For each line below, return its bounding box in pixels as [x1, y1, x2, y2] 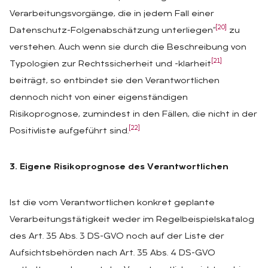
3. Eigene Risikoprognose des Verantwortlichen [10, 162, 229, 172]
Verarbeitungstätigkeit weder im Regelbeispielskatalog [10, 215, 254, 224]
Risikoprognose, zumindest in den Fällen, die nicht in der [10, 109, 257, 119]
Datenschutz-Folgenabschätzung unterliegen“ [10, 26, 215, 35]
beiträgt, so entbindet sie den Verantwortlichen [10, 76, 220, 86]
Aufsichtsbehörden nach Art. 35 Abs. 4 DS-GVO [10, 248, 215, 258]
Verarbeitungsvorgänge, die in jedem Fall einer [10, 9, 214, 19]
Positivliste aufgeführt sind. [10, 126, 129, 136]
